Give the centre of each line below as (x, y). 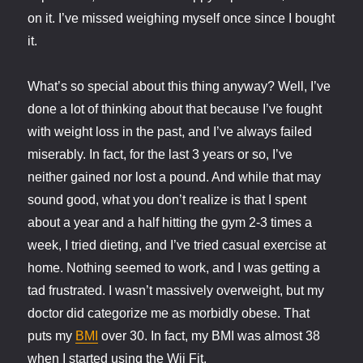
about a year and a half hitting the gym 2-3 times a (170, 223)
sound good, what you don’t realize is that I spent (167, 200)
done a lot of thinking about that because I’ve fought (175, 109)
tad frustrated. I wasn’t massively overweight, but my (176, 291)
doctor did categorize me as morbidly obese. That (169, 314)
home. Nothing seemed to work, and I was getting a (174, 268)
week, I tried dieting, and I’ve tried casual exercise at (177, 246)
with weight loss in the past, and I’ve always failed (170, 132)
